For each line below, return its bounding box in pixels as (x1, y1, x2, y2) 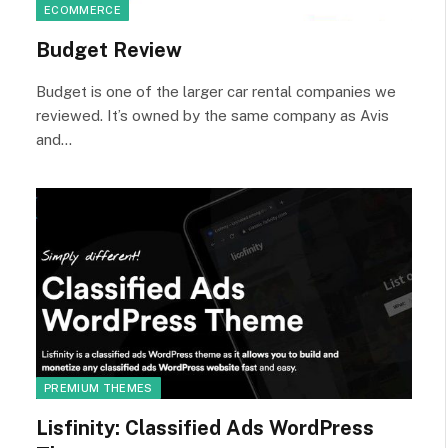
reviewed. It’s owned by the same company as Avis (36, 106, 389, 124)
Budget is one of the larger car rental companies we (36, 82, 396, 100)
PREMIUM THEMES (44, 382, 153, 394)
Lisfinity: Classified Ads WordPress (36, 416, 374, 440)
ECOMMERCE (44, 3, 121, 16)
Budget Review (36, 37, 182, 62)
